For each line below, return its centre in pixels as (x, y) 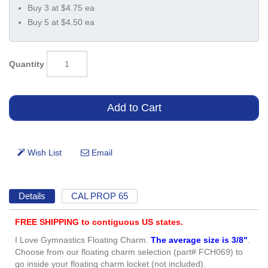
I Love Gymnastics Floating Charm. (83, 240)
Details (32, 196)
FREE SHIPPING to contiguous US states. (99, 222)
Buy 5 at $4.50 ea (61, 22)
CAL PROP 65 (100, 196)
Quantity (27, 64)
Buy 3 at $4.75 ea (61, 8)
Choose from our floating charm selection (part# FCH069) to (129, 252)
